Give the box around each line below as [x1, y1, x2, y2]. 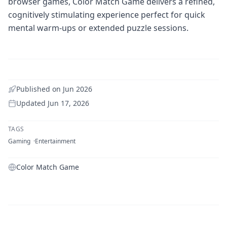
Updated [16, 98, 48, 108]
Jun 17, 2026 [48, 98, 89, 108]
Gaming [8, 136, 30, 145]
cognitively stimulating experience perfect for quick [8, 9, 205, 20]
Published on [16, 84, 63, 94]
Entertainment [35, 136, 75, 145]
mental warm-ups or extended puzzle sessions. [8, 22, 188, 33]
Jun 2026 [63, 84, 92, 94]
